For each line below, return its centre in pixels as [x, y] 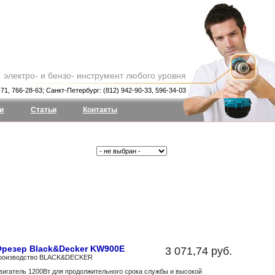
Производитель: [67, 151]
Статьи [43, 110]
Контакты [100, 110]
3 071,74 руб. [198, 251]
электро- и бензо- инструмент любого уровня [95, 76]
